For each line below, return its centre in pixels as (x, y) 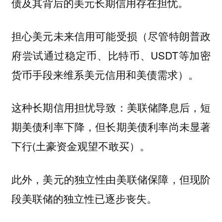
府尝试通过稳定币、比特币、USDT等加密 (111, 55)
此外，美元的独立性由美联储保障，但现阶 (111, 179)
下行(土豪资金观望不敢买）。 (81, 146)
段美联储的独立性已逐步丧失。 (84, 198)
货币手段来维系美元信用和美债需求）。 (105, 74)
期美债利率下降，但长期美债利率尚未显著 (111, 127)
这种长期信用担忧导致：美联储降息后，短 (111, 107)
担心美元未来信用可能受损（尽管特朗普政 (111, 35)
